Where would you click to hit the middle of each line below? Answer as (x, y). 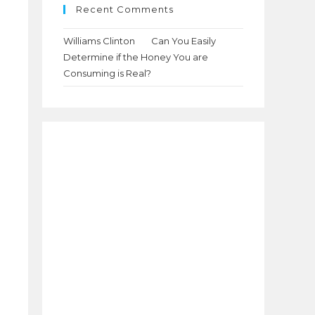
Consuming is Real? (107, 73)
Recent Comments (125, 9)
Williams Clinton (99, 41)
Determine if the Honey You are (136, 57)
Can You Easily (184, 41)
